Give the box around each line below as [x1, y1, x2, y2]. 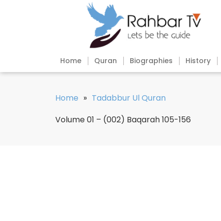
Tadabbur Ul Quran [92, 92, 166, 104]
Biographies [130, 56, 173, 66]
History [185, 56, 211, 66]
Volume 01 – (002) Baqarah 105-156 [55, 114, 191, 126]
